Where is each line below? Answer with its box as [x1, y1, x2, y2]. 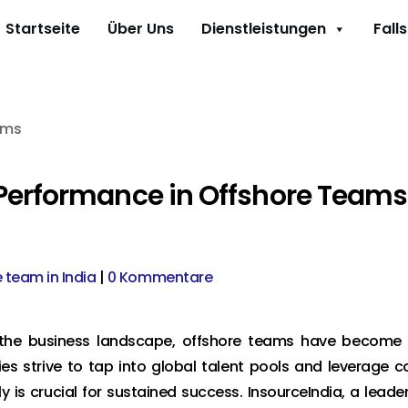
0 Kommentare [107, 267, 213, 288]
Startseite [5, 18, 80, 39]
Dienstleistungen [201, 18, 326, 39]
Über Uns [107, 18, 174, 39]
